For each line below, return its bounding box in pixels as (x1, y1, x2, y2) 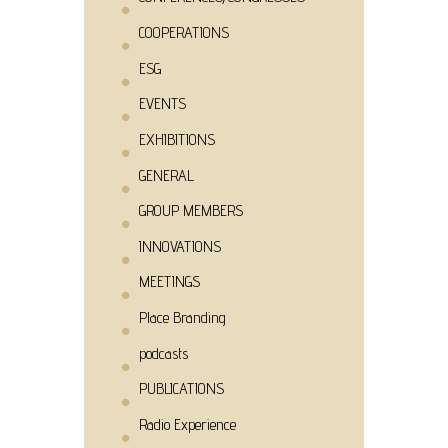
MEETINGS (138, 272, 200, 292)
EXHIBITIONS (138, 129, 215, 149)
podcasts (138, 343, 188, 363)
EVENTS (138, 94, 186, 114)
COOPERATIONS (138, 23, 229, 43)
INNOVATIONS (138, 236, 221, 256)
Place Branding (138, 308, 226, 328)
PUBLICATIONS (138, 379, 224, 399)
